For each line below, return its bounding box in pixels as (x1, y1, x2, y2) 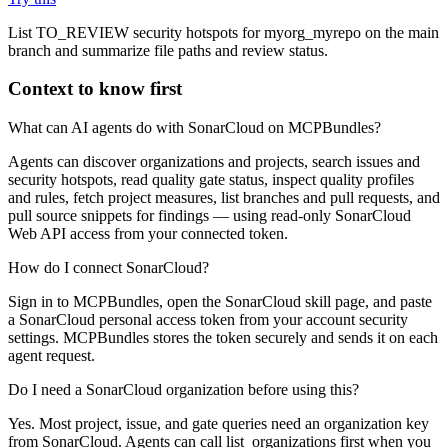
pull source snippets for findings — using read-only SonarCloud (8, 207, 411, 225)
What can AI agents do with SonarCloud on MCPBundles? (8, 119, 381, 137)
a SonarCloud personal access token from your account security (8, 311, 408, 329)
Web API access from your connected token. (8, 225, 288, 243)
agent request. (8, 347, 95, 365)
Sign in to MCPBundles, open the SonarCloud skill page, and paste (8, 293, 432, 311)
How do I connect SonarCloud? (8, 259, 209, 277)
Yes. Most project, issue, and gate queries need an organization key (8, 415, 429, 433)
